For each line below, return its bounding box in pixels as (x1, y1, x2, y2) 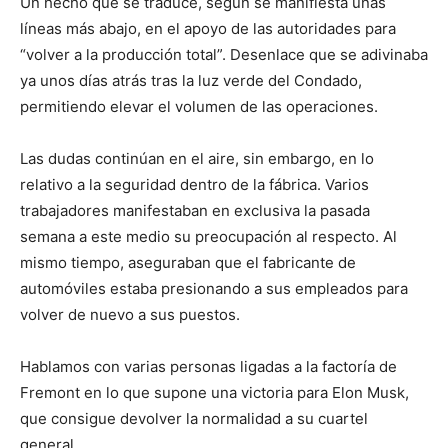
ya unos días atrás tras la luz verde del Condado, (20, 71, 362, 90)
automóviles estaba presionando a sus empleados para (20, 279, 408, 298)
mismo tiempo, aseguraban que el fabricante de (20, 253, 356, 272)
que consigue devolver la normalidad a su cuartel (20, 409, 368, 428)
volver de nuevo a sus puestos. (20, 305, 240, 324)
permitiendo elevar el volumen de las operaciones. (20, 97, 378, 116)
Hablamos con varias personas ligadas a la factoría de (20, 357, 397, 376)
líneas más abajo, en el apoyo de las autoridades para (20, 19, 396, 38)
